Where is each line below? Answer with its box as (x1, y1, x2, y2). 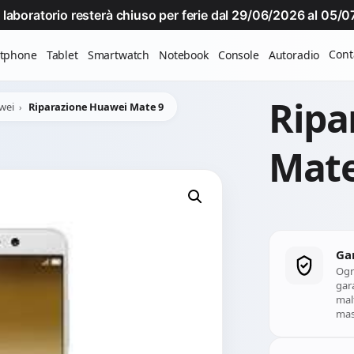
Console (217, 47, 259, 62)
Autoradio (268, 47, 320, 62)
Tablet (46, 47, 78, 62)
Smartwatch (87, 47, 150, 62)
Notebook (159, 47, 209, 62)
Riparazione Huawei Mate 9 (28, 100, 164, 114)
